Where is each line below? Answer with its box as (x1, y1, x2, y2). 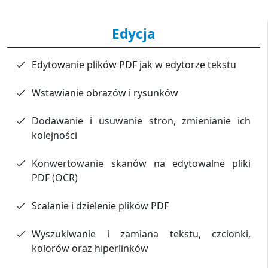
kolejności (32, 129, 78, 142)
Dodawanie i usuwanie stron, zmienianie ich (32, 114, 251, 128)
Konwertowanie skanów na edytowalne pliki (32, 156, 251, 170)
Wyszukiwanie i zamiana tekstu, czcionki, (32, 227, 251, 240)
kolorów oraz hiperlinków (32, 241, 149, 255)
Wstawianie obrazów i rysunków (32, 86, 179, 100)
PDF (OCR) (32, 170, 78, 184)
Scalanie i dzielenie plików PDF (32, 199, 169, 212)
